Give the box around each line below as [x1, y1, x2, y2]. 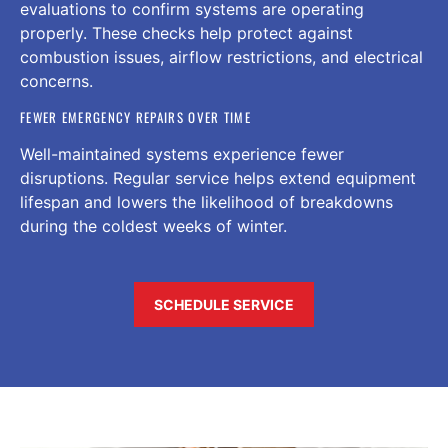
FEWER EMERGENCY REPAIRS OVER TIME [20, 106, 251, 127]
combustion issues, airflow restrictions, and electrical [20, 47, 423, 68]
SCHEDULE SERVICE [154, 296, 294, 314]
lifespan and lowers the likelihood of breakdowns [20, 191, 393, 212]
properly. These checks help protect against [20, 23, 353, 44]
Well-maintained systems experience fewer [20, 143, 344, 164]
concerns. [20, 71, 93, 92]
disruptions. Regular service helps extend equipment [20, 167, 416, 188]
